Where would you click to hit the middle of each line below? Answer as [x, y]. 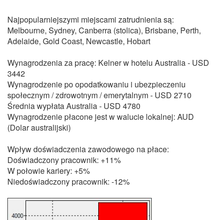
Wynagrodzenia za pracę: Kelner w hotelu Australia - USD [108, 63]
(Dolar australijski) [39, 127]
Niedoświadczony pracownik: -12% [69, 181]
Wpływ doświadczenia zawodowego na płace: [88, 149]
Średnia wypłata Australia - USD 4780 [74, 106]
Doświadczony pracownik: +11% [64, 160]
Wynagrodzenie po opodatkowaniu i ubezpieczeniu [96, 84]
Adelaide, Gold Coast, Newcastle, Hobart [79, 41]
